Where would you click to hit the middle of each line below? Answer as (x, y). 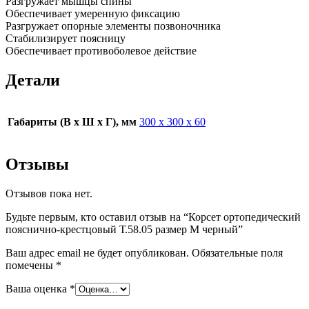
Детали (33, 80)
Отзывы (37, 165)
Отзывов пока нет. (49, 194)
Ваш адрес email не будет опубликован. (97, 253)
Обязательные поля (237, 253)
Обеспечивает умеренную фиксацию (93, 13)
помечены (31, 266)
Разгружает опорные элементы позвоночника (113, 26)
